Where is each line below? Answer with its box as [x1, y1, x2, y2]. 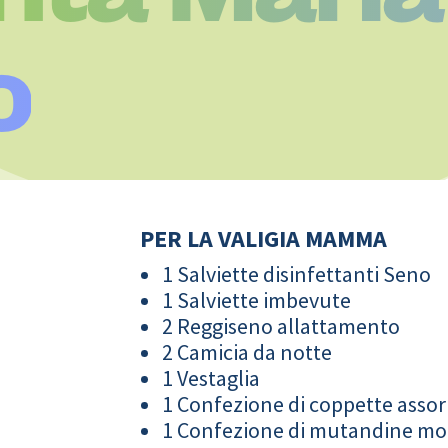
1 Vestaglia [162, 363, 261, 392]
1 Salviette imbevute [162, 285, 352, 314]
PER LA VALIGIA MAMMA [140, 222, 388, 254]
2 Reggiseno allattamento [162, 311, 401, 340]
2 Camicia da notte [162, 337, 333, 366]
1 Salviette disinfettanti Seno [162, 259, 432, 288]
